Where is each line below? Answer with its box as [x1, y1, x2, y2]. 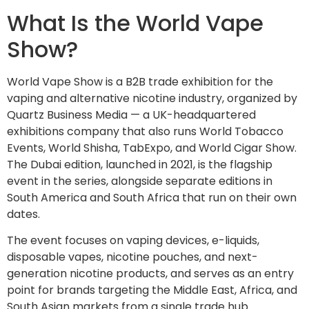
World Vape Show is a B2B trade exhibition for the [7, 73, 273, 90]
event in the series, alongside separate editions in [7, 172, 272, 189]
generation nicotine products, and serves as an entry [7, 265, 294, 281]
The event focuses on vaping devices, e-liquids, [7, 232, 259, 248]
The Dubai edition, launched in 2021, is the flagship [7, 156, 272, 172]
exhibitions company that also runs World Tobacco [7, 123, 283, 139]
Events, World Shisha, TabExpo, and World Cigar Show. [7, 139, 297, 156]
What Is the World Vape [7, 7, 263, 39]
